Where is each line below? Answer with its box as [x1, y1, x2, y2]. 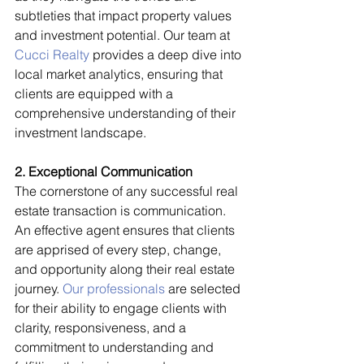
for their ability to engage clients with [15, 299, 230, 316]
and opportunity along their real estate [15, 260, 238, 277]
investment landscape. [15, 123, 146, 141]
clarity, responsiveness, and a [15, 318, 189, 336]
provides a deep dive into [89, 45, 245, 63]
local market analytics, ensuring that [15, 65, 226, 82]
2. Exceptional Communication [15, 162, 193, 180]
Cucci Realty [15, 45, 89, 63]
